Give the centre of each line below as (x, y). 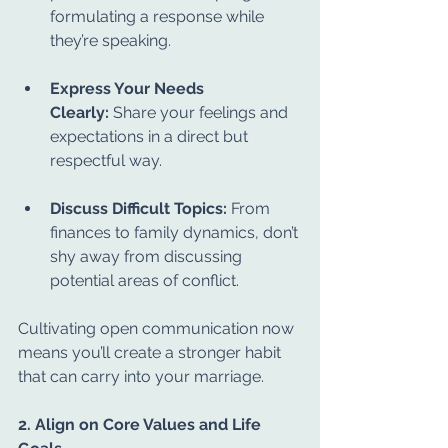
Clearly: (79, 112)
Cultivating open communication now (158, 328)
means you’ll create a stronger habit (151, 352)
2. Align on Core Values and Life (141, 424)
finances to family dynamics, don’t (176, 232)
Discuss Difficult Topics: (138, 208)
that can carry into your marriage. (141, 376)
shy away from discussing (148, 256)
